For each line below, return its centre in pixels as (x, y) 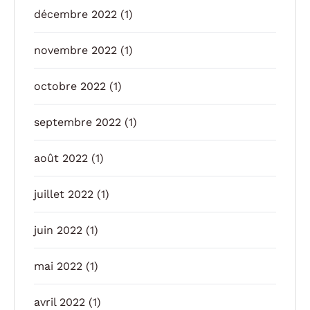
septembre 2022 (77, 122)
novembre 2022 (75, 50)
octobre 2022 (70, 86)
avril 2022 (60, 302)
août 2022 (61, 158)
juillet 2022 (64, 194)
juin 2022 (58, 230)
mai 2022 (58, 266)
